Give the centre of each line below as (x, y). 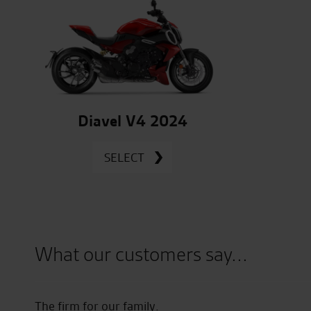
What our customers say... (141, 255)
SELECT (125, 157)
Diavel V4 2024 (132, 121)
